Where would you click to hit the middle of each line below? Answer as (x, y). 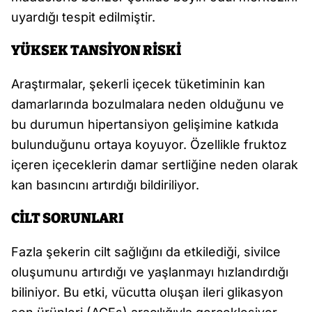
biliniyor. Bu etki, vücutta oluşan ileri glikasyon (147, 292)
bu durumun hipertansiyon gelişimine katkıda (145, 125)
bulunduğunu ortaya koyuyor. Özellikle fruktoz (149, 145)
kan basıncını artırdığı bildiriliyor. (105, 185)
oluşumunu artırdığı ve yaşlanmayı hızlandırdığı (150, 272)
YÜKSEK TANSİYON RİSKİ (96, 50)
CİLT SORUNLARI (67, 218)
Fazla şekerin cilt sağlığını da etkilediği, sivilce (146, 252)
